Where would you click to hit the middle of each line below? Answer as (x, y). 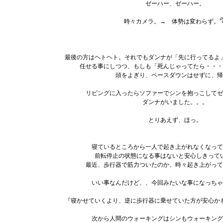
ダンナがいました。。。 (175, 102)
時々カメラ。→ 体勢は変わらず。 (172, 21)
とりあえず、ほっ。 (175, 120)
